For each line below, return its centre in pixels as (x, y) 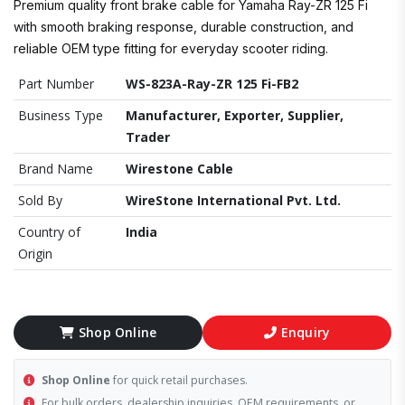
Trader (148, 137)
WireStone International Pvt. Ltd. (233, 200)
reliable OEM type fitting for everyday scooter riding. (171, 48)
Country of (49, 232)
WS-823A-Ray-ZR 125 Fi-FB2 (212, 84)
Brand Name (56, 169)
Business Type (61, 115)
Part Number (56, 84)
